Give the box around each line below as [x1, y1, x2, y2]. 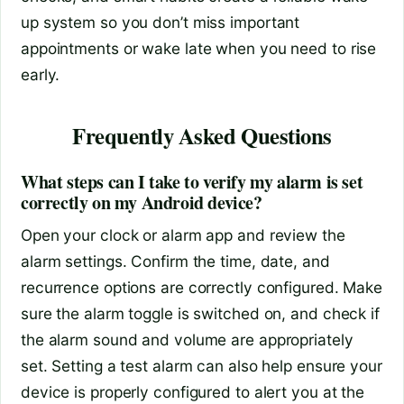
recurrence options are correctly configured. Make [21, 278, 383, 298]
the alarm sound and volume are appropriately [21, 330, 353, 350]
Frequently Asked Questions [72, 119, 332, 152]
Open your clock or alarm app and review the [21, 225, 345, 245]
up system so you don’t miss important [21, 12, 300, 32]
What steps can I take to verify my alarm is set [21, 169, 363, 196]
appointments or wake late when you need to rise [21, 38, 377, 58]
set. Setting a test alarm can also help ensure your [21, 356, 382, 376]
